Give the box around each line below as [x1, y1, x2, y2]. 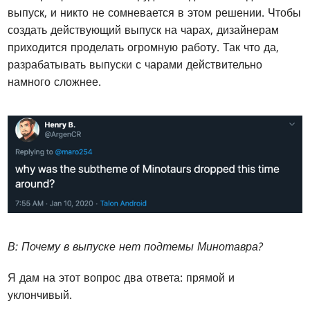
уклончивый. [8, 286, 73, 302]
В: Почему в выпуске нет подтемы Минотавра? [8, 238, 264, 254]
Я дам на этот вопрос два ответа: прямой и [8, 269, 235, 285]
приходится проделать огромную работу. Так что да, [8, 39, 280, 55]
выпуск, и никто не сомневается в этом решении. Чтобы [8, 5, 302, 21]
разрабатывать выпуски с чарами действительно [8, 57, 263, 73]
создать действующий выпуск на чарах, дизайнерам [8, 22, 280, 38]
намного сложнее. [8, 74, 102, 90]
